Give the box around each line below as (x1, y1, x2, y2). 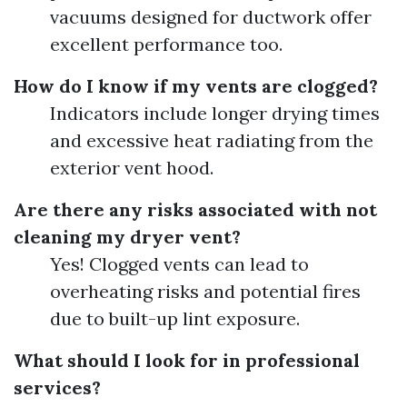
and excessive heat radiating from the (50, 128, 373, 152)
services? (14, 375, 101, 399)
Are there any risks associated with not (14, 197, 377, 221)
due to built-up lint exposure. (50, 306, 300, 330)
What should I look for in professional (14, 348, 360, 372)
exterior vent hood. (50, 155, 213, 179)
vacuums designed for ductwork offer (50, 5, 372, 28)
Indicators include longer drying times (50, 101, 380, 124)
